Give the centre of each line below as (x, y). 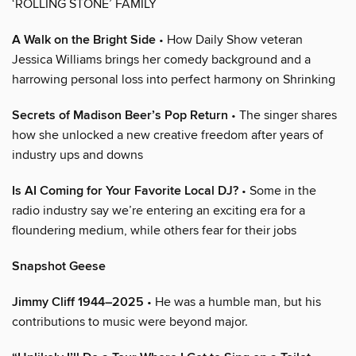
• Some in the (277, 191)
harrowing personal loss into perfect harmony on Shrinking (174, 80)
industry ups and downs (77, 155)
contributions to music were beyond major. (130, 322)
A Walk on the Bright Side (84, 41)
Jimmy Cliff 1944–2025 (78, 303)
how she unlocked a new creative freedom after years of (168, 135)
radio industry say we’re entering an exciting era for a (159, 211)
